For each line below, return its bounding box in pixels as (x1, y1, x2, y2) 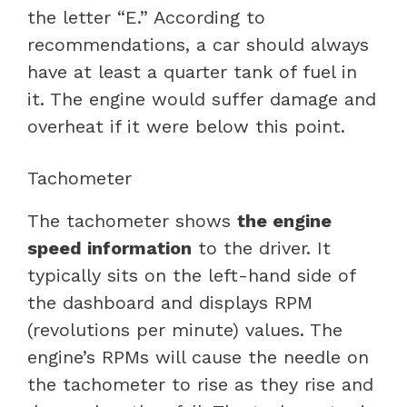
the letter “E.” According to (27, 5, 265, 28)
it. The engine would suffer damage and (27, 87, 376, 110)
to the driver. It (192, 236, 331, 259)
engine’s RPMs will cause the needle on (27, 345, 369, 368)
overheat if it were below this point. (27, 114, 345, 137)
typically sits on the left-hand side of (27, 263, 355, 286)
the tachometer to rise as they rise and (27, 372, 373, 395)
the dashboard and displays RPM (27, 291, 313, 313)
